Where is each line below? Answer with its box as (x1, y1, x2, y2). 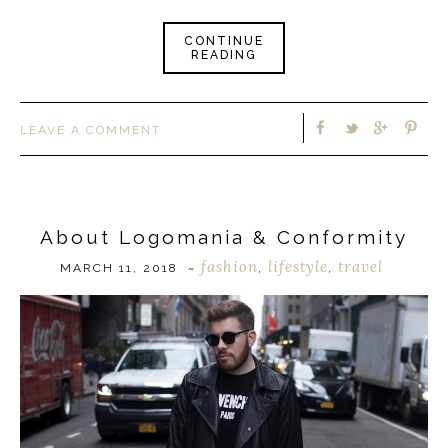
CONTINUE (183, 33, 264, 48)
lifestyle (268, 257, 328, 277)
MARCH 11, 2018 (60, 261, 178, 276)
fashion (201, 257, 258, 277)
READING (190, 47, 257, 62)
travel (338, 257, 383, 277)
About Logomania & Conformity (40, 225, 408, 248)
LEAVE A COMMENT (20, 122, 161, 137)
